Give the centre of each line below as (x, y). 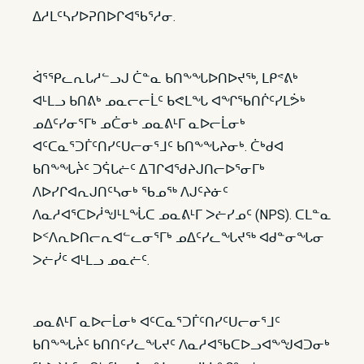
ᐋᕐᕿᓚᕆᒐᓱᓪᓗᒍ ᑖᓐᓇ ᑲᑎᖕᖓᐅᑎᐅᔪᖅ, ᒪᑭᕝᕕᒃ (165, 78)
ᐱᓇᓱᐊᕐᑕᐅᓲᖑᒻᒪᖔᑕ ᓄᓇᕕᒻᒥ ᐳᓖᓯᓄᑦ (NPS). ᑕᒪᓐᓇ (182, 215)
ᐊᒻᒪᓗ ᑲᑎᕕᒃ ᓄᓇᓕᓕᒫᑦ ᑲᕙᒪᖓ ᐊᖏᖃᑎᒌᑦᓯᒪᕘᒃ (169, 101)
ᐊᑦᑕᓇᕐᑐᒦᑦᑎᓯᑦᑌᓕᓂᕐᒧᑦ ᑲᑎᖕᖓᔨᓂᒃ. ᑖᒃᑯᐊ (158, 147)
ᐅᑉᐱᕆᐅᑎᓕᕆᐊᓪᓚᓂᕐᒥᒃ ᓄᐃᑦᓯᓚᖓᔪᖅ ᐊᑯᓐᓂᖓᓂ (178, 238)
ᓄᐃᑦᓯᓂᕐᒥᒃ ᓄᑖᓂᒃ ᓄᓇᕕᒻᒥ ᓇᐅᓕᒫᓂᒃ (139, 124)
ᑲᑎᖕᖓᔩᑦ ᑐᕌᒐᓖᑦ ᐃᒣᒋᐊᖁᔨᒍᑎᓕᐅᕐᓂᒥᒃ (149, 169)
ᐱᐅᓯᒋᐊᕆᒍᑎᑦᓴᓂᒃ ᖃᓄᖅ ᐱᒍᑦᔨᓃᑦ (130, 192)
